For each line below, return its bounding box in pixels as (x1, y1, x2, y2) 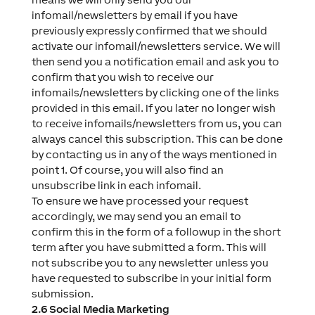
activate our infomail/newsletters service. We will (31, 40, 281, 52)
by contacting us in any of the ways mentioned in (31, 148, 277, 160)
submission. (31, 288, 94, 300)
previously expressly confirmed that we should (31, 25, 267, 37)
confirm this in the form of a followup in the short (31, 226, 281, 238)
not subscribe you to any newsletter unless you (31, 257, 269, 269)
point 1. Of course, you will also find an (31, 164, 224, 176)
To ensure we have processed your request (31, 195, 248, 207)
